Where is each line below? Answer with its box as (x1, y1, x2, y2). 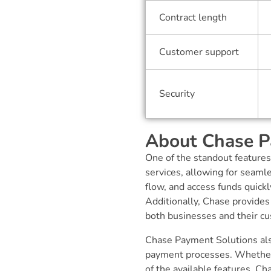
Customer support (159, 45, 240, 59)
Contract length (159, 11, 227, 25)
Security (159, 87, 195, 101)
